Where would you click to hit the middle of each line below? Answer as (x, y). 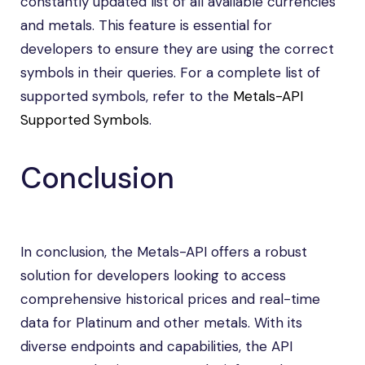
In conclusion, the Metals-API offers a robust (164, 252)
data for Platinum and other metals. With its (161, 323)
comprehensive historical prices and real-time (170, 299)
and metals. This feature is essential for (146, 25)
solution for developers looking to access (153, 275)
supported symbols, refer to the (127, 96)
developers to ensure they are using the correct (177, 49)
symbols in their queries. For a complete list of (170, 73)
